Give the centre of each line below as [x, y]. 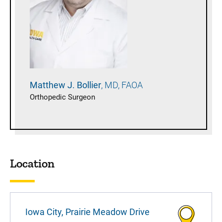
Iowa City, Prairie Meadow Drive [87, 212]
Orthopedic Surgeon [62, 97]
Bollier [90, 85]
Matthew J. [53, 85]
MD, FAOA [123, 85]
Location [32, 164]
